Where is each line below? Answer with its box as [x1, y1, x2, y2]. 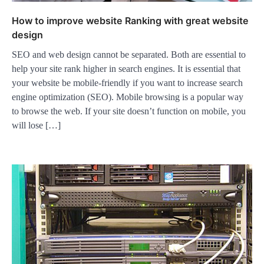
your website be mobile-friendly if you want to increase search [12, 78, 243, 88]
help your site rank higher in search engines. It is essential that [12, 64, 240, 74]
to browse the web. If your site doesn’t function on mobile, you [12, 106, 246, 117]
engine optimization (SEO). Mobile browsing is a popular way [12, 92, 243, 103]
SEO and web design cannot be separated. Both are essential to [12, 49, 246, 60]
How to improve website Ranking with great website [12, 15, 249, 27]
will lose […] [12, 120, 61, 131]
